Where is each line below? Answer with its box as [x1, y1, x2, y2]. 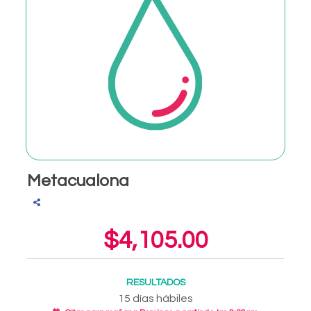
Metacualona [27, 172, 129, 190]
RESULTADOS [126, 278, 185, 288]
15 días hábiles [118, 293, 193, 305]
